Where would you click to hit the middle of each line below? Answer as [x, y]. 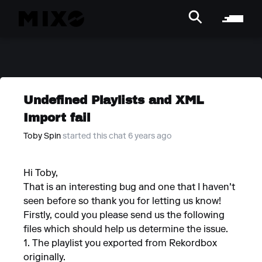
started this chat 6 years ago [117, 137]
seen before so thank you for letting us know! [122, 202]
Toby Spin [42, 137]
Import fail [57, 117]
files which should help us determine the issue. [126, 230]
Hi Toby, [41, 174]
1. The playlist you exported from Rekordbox [120, 244]
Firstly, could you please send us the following [124, 216]
